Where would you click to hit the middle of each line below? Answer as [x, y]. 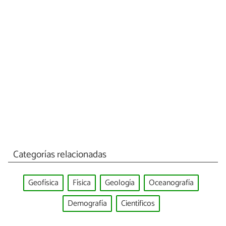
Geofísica [43, 183]
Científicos [138, 203]
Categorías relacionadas [60, 154]
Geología [120, 183]
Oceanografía [171, 183]
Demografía [87, 203]
